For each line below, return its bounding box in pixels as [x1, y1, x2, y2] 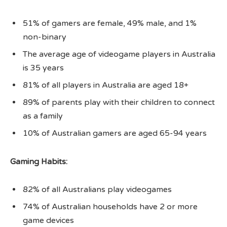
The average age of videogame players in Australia [23, 49, 215, 60]
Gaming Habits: [10, 156, 67, 167]
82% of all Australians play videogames [23, 184, 172, 195]
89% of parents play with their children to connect [23, 97, 215, 108]
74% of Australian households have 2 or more [23, 202, 198, 212]
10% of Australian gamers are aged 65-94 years [23, 128, 207, 139]
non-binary [23, 32, 66, 43]
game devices [23, 215, 74, 226]
